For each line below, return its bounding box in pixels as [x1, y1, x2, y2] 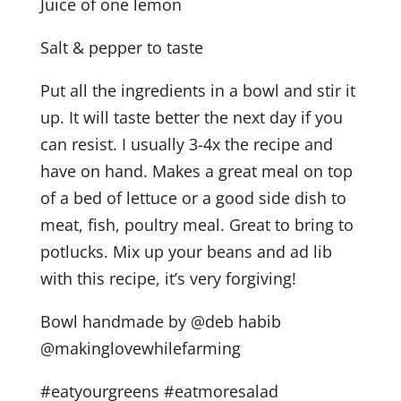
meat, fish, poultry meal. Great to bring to [39, 214, 354, 236]
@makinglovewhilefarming [39, 337, 241, 360]
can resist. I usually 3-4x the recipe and [39, 133, 333, 156]
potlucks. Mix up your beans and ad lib [39, 241, 332, 263]
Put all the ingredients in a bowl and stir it [39, 80, 355, 102]
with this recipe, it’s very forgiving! [39, 268, 296, 290]
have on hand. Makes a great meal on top [39, 160, 353, 183]
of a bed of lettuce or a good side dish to [39, 187, 346, 209]
